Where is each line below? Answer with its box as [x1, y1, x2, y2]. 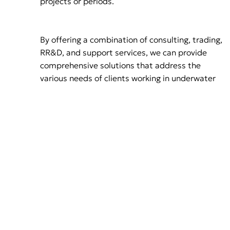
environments [40, 86, 92, 97]
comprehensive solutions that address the [40, 60, 201, 71]
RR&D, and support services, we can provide [40, 47, 207, 58]
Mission [86, 199, 144, 218]
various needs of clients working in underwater [40, 73, 216, 84]
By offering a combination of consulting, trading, [40, 34, 222, 45]
